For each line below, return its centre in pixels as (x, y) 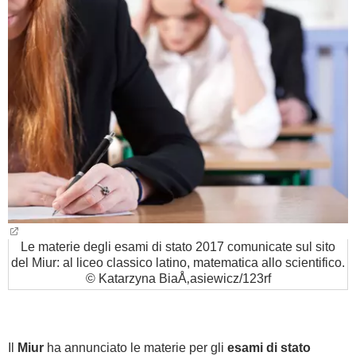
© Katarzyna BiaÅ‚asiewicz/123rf (178, 279)
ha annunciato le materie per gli (135, 348)
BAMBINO (37, 29)
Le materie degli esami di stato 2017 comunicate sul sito (178, 247)
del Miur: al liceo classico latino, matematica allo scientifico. (178, 263)
